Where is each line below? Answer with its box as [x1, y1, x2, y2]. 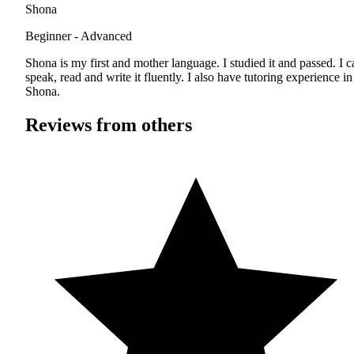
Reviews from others [25, 115, 192, 136]
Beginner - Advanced [25, 29, 132, 43]
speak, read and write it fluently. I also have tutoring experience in [25, 70, 352, 85]
